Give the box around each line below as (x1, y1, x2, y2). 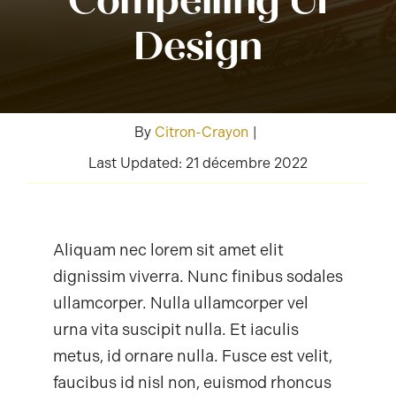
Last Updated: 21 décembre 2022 (88, 154, 308, 171)
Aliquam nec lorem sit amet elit (52, 240, 284, 260)
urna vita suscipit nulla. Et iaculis (52, 319, 299, 339)
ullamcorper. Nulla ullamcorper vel (52, 293, 308, 313)
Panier (22, 138, 75, 156)
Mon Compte (22, 80, 127, 97)
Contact (22, 21, 86, 39)
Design (133, 21, 263, 70)
